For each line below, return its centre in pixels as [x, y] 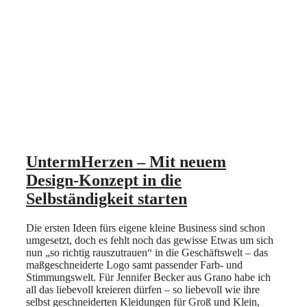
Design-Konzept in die [104, 181]
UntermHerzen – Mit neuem [126, 162]
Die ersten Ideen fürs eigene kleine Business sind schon [146, 228]
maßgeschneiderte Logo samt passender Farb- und [134, 265]
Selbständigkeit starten [107, 199]
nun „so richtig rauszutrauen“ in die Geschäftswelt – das [147, 253]
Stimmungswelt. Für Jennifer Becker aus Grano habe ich [148, 278]
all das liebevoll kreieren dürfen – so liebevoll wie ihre [143, 290]
